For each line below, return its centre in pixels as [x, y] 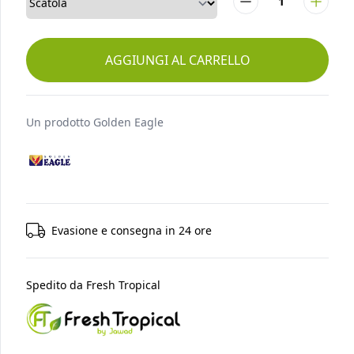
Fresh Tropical [122, 284]
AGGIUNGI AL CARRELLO [177, 60]
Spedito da [55, 284]
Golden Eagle [128, 122]
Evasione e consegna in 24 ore [132, 230]
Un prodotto [58, 122]
